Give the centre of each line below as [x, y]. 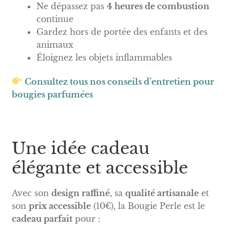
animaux [55, 44]
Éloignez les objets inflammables [104, 57]
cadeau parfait [42, 218]
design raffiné [80, 193]
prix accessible [60, 206]
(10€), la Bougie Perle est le [148, 206]
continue [55, 19]
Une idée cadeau [80, 149]
